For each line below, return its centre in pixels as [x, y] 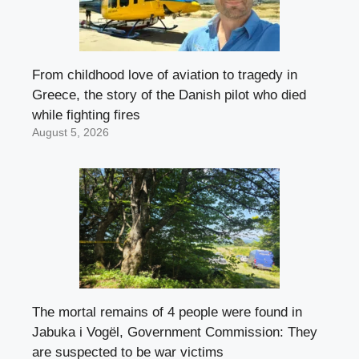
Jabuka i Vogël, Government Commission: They [175, 332]
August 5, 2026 [71, 132]
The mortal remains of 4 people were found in [167, 312]
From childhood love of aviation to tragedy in [165, 75]
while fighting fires [86, 115]
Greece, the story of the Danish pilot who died [169, 95]
